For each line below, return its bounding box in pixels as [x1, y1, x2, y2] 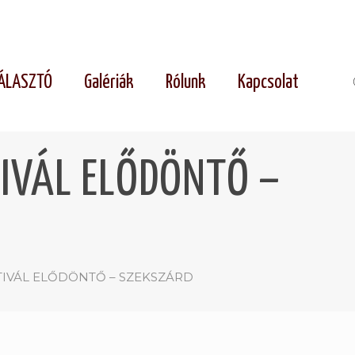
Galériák [83, 74, 134, 92]
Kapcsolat [237, 74, 299, 92]
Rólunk [165, 74, 206, 92]
